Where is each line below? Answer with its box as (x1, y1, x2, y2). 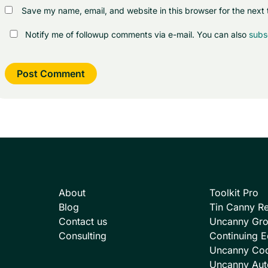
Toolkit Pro (209, 187, 258, 199)
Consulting (59, 230, 106, 242)
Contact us (59, 215, 107, 228)
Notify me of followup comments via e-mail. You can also (23, 29, 249, 40)
